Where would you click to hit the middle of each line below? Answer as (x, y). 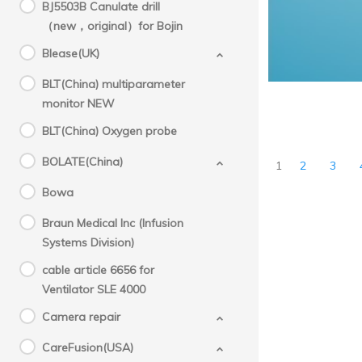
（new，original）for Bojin (112, 26)
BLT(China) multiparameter (114, 84)
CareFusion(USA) (88, 347)
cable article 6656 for (100, 270)
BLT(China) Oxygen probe (109, 131)
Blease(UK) (71, 53)
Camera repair (81, 317)
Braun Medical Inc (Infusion (113, 223)
